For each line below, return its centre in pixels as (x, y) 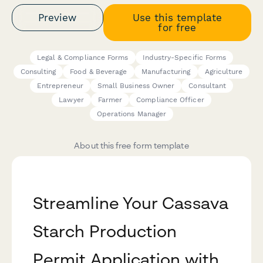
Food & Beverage (99, 72)
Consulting (38, 72)
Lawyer (71, 100)
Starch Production (105, 231)
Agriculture (224, 72)
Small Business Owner (136, 86)
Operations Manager (131, 114)
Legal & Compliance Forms (82, 58)
